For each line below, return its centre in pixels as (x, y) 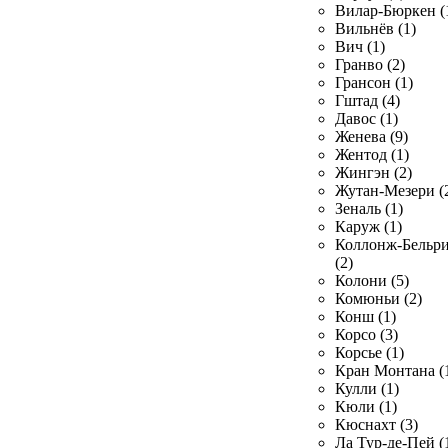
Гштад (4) (367, 100)
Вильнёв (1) (375, 28)
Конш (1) (365, 316)
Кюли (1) (366, 406)
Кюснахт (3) (376, 424)
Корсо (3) (366, 334)
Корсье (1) (369, 352)
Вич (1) (360, 46)
